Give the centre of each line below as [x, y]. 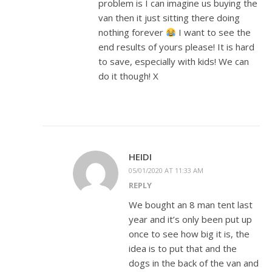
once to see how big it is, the [189, 234]
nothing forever [132, 32]
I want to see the [214, 32]
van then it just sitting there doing [169, 18]
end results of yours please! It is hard [176, 47]
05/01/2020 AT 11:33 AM [166, 171]
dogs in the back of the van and [194, 263]
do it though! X [128, 76]
